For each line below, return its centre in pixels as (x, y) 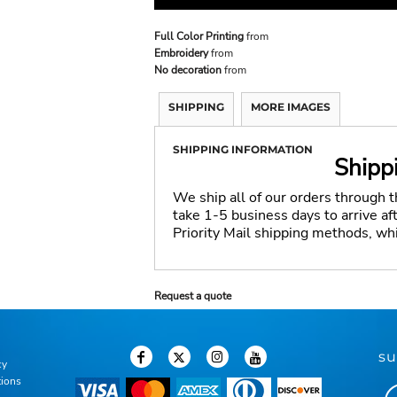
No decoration (188, 70)
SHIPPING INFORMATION (243, 149)
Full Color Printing (199, 36)
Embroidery (181, 53)
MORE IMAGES (291, 106)
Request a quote (193, 296)
